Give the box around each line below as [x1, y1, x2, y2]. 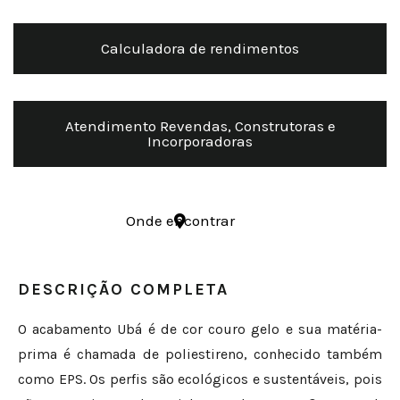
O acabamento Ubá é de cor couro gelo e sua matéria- [18, 321, 382, 338]
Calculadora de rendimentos [101, 39, 299, 58]
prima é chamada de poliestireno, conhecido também [18, 346, 382, 363]
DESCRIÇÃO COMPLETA [18, 279, 229, 300]
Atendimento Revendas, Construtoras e [64, 117, 336, 136]
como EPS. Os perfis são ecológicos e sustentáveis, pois [18, 371, 382, 388]
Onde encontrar [125, 212, 235, 230]
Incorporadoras [147, 132, 253, 151]
